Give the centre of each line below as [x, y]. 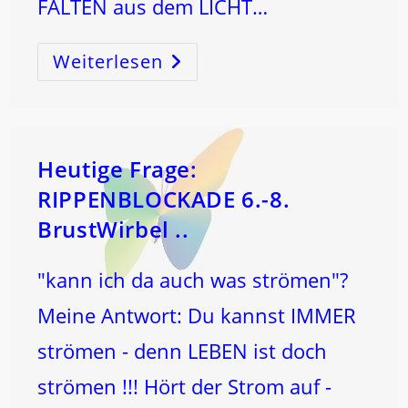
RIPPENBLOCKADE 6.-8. [164, 199]
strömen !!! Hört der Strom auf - [185, 386]
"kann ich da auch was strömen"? [193, 280]
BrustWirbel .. [113, 229]
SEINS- [185, 96]
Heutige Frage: [117, 169]
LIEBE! [184, 147]
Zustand [191, 109]
